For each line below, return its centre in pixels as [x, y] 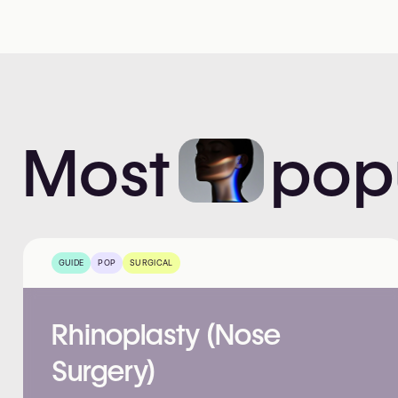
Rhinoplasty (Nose [166, 334]
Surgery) [103, 370]
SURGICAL [151, 263]
